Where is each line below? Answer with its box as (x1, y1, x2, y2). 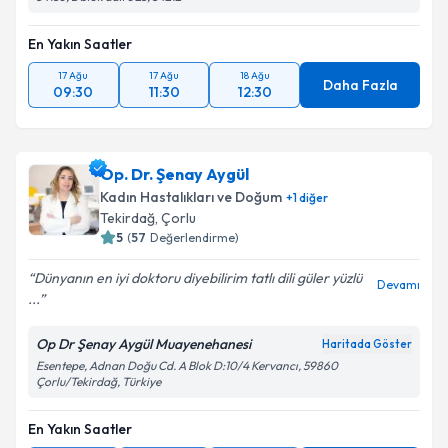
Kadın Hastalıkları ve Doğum (100, 188, 282, 206)
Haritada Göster (322, 337, 412, 351)
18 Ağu (239, 69, 270, 82)
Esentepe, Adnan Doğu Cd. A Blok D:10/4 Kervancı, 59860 (36, 358, 338, 373)
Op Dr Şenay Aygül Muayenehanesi (36, 335, 251, 353)
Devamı (377, 277, 420, 292)
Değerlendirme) (150, 230, 239, 245)
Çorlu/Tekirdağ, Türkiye (36, 374, 161, 389)
